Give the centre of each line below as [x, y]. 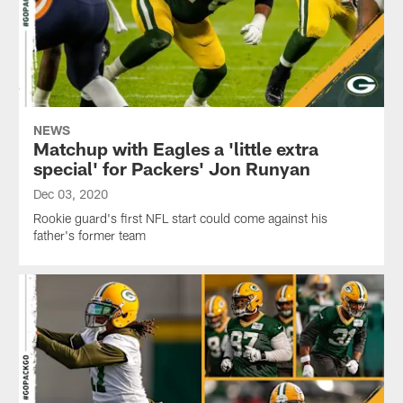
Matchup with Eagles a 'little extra [175, 148]
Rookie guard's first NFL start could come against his [180, 218]
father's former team [89, 235]
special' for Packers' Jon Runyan [171, 168]
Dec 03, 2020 [70, 193]
